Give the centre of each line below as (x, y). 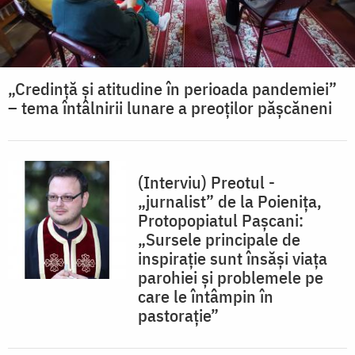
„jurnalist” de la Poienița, (230, 200)
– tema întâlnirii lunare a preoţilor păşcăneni (170, 107)
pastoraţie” (178, 315)
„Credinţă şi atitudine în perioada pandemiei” (172, 88)
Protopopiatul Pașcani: (221, 219)
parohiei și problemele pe (231, 277)
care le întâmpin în (206, 296)
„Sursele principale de (219, 239)
